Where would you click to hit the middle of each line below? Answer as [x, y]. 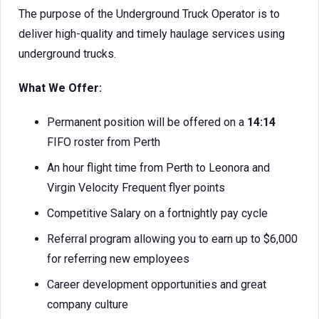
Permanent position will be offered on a [147, 122]
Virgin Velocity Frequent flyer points [136, 188]
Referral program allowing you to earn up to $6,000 [172, 239]
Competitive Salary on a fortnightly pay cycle [157, 213]
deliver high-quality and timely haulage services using [152, 34]
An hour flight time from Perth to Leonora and [158, 168]
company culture [88, 304]
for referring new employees [118, 259]
